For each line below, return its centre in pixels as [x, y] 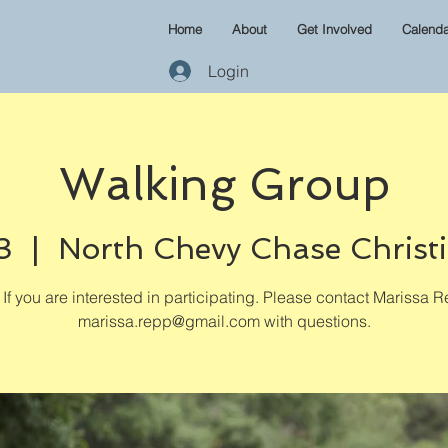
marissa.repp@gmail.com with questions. [224, 321]
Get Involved [334, 29]
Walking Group [224, 184]
